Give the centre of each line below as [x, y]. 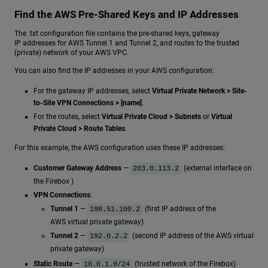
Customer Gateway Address [77, 168]
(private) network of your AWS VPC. [71, 53]
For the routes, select [68, 117]
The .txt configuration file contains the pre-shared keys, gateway [117, 34]
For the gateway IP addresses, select [93, 91]
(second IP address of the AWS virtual [192, 236]
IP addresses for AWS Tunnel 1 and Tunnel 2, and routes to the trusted [127, 43]
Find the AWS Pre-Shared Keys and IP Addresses [127, 14]
